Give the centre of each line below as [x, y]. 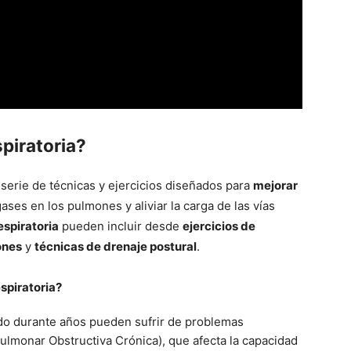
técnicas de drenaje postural [116, 246]
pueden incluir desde [121, 226]
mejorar [275, 185]
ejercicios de [219, 226]
